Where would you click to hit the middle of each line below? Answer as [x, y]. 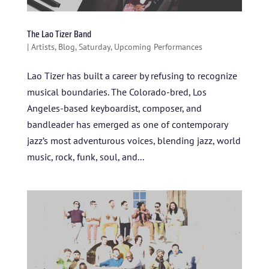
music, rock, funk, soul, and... [85, 156]
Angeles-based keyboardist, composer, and [114, 108]
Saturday [94, 47]
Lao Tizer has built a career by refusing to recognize [132, 75]
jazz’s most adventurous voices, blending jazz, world [134, 140]
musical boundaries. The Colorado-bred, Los [116, 92]
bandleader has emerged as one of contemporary [127, 124]
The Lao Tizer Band [59, 34]
